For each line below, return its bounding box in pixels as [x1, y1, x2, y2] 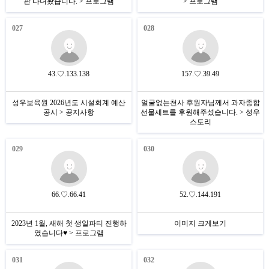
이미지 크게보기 [174, 219, 226, 228]
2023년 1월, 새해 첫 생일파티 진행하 [11, 219, 127, 228]
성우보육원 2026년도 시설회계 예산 [12, 98, 125, 107]
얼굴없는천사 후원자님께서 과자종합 [141, 98, 260, 107]
